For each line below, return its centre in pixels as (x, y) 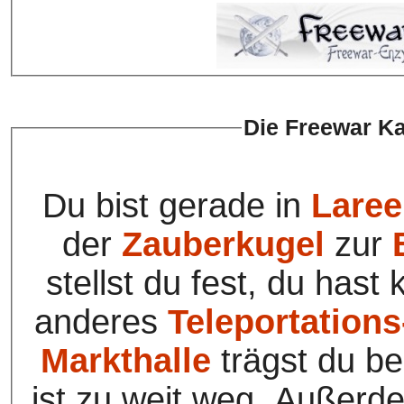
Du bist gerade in (176, 205)
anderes (101, 321)
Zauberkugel (223, 244)
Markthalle (125, 360)
